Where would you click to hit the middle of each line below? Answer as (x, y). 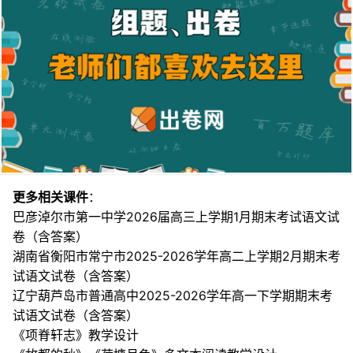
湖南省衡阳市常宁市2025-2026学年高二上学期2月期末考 (176, 256)
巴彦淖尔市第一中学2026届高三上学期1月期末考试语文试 (176, 217)
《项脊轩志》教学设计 (76, 335)
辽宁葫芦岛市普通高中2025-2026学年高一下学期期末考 (173, 296)
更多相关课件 (50, 197)
